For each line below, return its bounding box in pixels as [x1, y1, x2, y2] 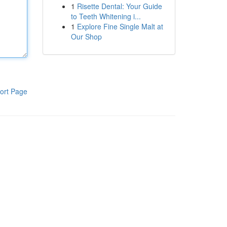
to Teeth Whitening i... [70, 11, 141, 21]
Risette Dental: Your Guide [77, 1, 162, 11]
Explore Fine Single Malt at [77, 21, 163, 31]
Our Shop [70, 31, 102, 42]
